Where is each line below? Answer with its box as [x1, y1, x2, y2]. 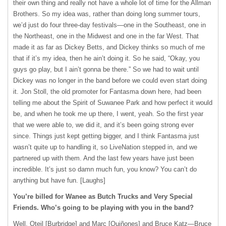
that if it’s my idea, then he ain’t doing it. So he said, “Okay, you [13, 54, 200, 62]
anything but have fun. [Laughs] [13, 177, 105, 184]
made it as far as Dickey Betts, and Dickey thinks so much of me [13, 43, 205, 51]
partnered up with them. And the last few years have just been [13, 154, 194, 162]
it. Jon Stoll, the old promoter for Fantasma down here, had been [13, 88, 201, 95]
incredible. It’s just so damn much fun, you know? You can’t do [13, 165, 197, 173]
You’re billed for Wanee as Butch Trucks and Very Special [13, 193, 193, 200]
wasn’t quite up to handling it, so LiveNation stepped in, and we [13, 143, 197, 151]
